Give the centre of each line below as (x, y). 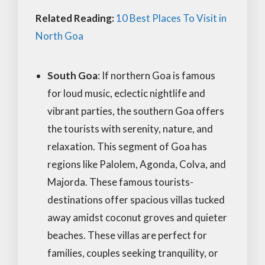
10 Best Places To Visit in (171, 18)
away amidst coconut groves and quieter (137, 217)
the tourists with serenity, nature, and (130, 128)
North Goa (59, 35)
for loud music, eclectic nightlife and (126, 93)
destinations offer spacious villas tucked (136, 199)
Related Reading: (76, 18)
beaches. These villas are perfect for (127, 235)
